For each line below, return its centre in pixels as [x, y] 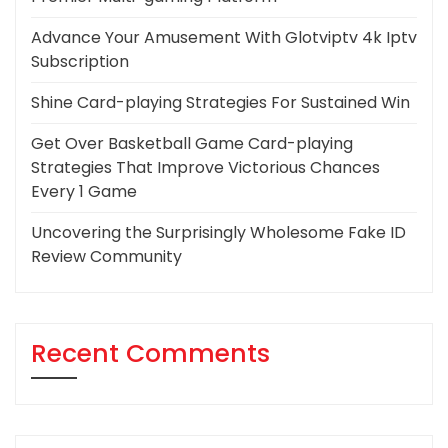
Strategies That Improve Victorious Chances [205, 168]
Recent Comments [150, 354]
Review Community [106, 257]
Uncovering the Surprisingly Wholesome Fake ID [218, 233]
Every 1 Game [84, 192]
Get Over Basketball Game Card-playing [192, 144]
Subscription [80, 62]
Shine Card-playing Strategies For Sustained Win [220, 103]
